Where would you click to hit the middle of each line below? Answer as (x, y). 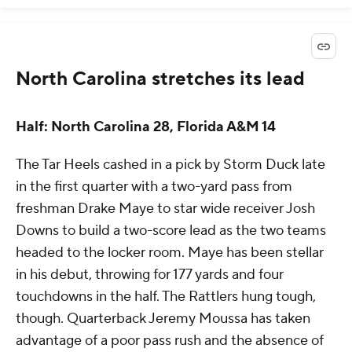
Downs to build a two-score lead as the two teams (171, 230)
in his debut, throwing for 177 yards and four (150, 274)
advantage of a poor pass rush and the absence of (170, 340)
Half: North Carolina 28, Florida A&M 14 (146, 126)
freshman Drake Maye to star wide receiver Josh (165, 208)
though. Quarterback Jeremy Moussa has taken (163, 318)
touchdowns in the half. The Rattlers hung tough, (166, 296)
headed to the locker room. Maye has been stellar (170, 252)
